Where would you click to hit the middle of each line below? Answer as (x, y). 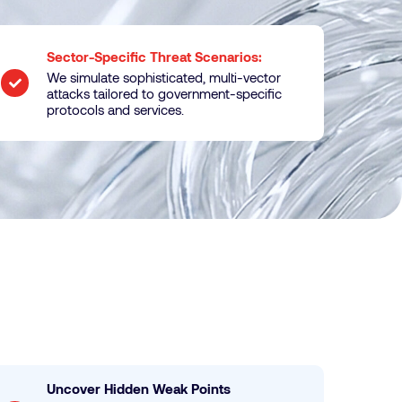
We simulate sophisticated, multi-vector (164, 77)
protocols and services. (116, 109)
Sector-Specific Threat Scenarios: (157, 57)
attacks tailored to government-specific (165, 93)
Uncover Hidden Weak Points (139, 389)
